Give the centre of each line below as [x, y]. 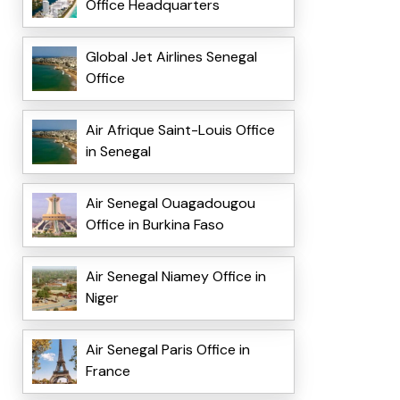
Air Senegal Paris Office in [167, 350]
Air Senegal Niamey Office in [175, 277]
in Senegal [118, 152]
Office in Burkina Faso [154, 225]
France [108, 371]
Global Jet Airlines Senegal [171, 57]
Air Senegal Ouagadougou [170, 204]
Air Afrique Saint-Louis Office [180, 130]
